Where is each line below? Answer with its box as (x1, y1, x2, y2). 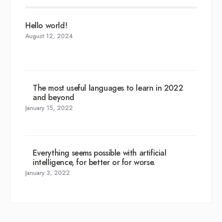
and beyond (33, 92, 74, 104)
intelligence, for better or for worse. (33, 157, 155, 168)
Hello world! (25, 20, 67, 32)
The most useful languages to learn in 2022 (33, 82, 183, 94)
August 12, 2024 (25, 32, 73, 41)
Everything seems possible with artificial (33, 147, 166, 159)
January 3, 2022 (25, 168, 70, 178)
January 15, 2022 (25, 104, 73, 113)
